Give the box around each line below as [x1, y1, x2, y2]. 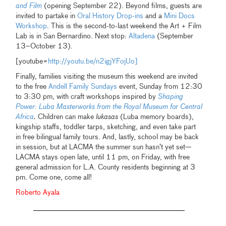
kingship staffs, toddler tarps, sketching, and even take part [16, 124, 196, 131]
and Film [16, 3, 42, 10]
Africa [16, 114, 34, 121]
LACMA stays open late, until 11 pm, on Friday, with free [16, 154, 190, 161]
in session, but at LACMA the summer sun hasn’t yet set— [16, 144, 192, 151]
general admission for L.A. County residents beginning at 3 [16, 164, 196, 172]
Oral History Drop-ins [77, 13, 144, 20]
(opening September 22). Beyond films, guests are [42, 3, 202, 10]
